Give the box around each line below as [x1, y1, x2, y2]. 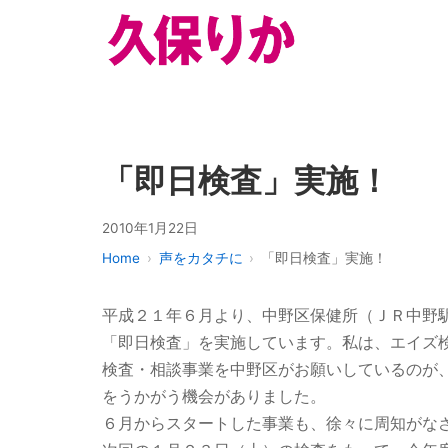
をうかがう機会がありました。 [102, 385, 326, 406]
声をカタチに [158, 249, 243, 266]
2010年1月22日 [102, 220, 198, 236]
